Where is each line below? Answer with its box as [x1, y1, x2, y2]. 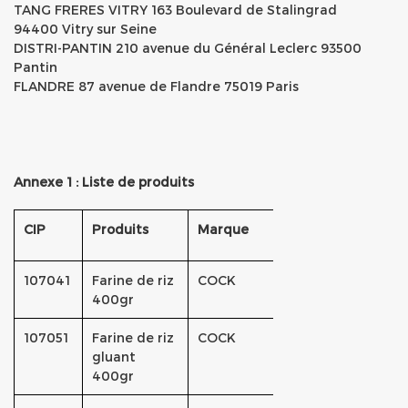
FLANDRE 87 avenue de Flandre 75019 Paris [14, 78, 299, 94]
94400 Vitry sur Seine [14, 21, 160, 36]
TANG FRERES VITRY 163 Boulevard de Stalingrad [14, 2, 337, 17]
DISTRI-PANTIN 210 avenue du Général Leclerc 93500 [14, 40, 362, 56]
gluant [92, 349, 136, 364]
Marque [198, 221, 249, 237]
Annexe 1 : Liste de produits [14, 174, 198, 189]
